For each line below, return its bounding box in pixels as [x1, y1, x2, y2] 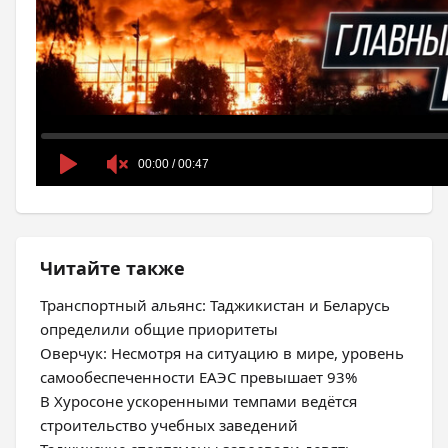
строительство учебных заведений [40, 415, 298, 435]
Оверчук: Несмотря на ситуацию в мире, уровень [40, 343, 404, 363]
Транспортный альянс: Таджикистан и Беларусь [40, 295, 390, 315]
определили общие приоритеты [40, 319, 278, 339]
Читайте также [40, 256, 185, 280]
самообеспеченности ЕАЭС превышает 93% [40, 367, 357, 387]
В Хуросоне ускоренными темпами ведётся [40, 391, 357, 411]
